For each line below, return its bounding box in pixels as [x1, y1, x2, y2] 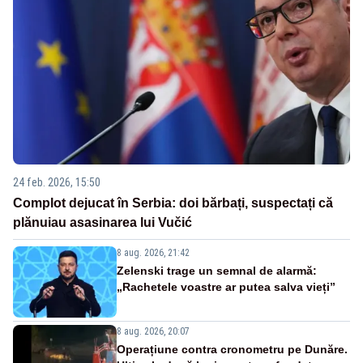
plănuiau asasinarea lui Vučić [13, 215, 192, 229]
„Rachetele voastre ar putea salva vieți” [117, 280, 335, 293]
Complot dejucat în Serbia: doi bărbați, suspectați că [13, 195, 333, 210]
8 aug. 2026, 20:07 [117, 325, 190, 337]
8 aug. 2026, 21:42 [117, 246, 190, 258]
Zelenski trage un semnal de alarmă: [117, 263, 317, 277]
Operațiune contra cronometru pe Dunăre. [117, 342, 348, 356]
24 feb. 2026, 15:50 [13, 175, 100, 189]
